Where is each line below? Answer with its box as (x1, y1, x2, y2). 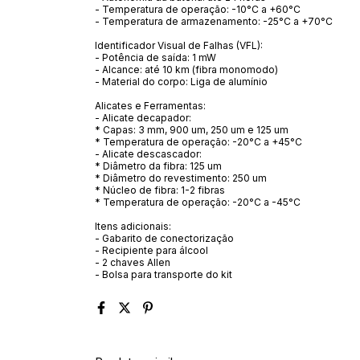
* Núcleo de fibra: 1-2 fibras (95, 183, 225, 196)
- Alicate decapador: (95, 111, 191, 124)
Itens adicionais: (95, 219, 171, 232)
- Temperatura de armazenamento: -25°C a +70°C (95, 14, 333, 27)
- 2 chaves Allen (95, 256, 170, 268)
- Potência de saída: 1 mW (95, 51, 216, 63)
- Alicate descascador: (95, 147, 202, 160)
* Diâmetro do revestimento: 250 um (95, 171, 267, 184)
